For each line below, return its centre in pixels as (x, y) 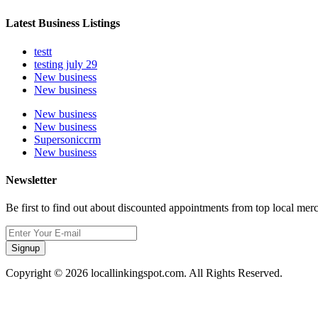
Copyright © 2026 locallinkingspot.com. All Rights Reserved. (144, 273)
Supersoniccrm (67, 139)
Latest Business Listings (63, 23)
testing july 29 (66, 64)
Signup (26, 248)
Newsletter (31, 180)
